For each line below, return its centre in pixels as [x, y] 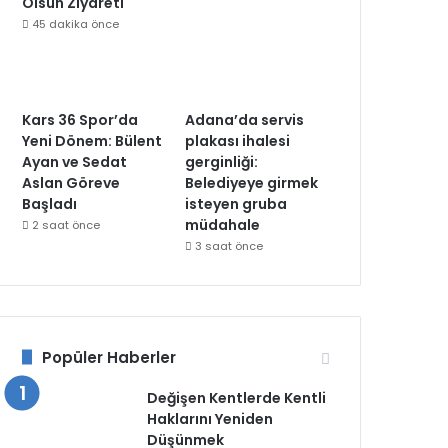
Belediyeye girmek [252, 182]
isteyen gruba [236, 203]
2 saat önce [66, 224]
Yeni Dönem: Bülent [92, 140]
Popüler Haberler [109, 357]
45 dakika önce [76, 23]
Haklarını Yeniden [210, 418]
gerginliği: [222, 161]
